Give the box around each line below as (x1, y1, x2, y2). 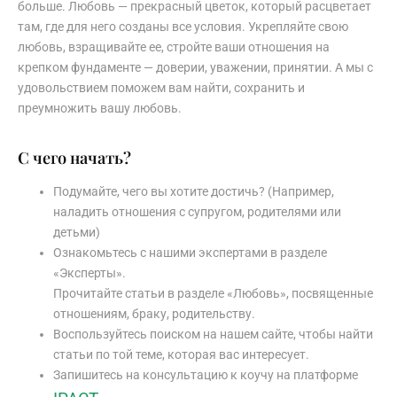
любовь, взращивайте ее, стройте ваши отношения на (18, 39, 330, 54)
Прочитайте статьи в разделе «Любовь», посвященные (53, 285, 373, 300)
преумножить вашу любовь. (18, 100, 182, 115)
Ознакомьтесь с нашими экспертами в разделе (53, 245, 327, 260)
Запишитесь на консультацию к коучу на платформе (53, 367, 358, 382)
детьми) (53, 224, 100, 239)
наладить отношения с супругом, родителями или (53, 204, 341, 219)
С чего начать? (18, 145, 131, 168)
